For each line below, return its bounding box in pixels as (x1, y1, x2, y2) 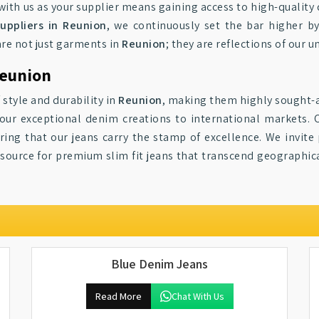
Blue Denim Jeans (111, 256, 208, 272)
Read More (95, 290, 142, 303)
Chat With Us (171, 290, 224, 303)
